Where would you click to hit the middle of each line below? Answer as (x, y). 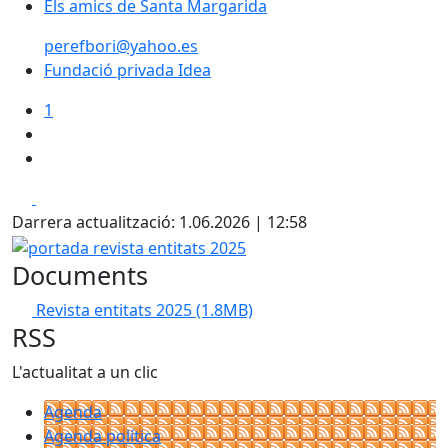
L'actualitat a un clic (85, 371)
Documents (80, 274)
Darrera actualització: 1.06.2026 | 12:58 (159, 222)
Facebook (71, 197)
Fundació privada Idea (127, 70)
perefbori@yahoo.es (121, 46)
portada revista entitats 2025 (120, 245)
